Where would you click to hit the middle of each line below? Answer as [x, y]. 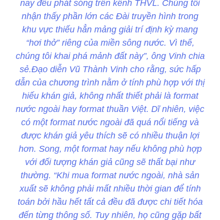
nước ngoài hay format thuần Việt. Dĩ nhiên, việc [110, 109]
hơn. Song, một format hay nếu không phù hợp [110, 149]
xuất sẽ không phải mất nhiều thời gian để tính [110, 189]
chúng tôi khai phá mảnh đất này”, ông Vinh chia [110, 56]
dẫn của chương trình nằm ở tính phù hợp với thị [110, 83]
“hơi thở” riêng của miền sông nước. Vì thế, [110, 43]
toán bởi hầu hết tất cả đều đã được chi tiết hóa [110, 202]
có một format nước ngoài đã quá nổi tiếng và [110, 123]
